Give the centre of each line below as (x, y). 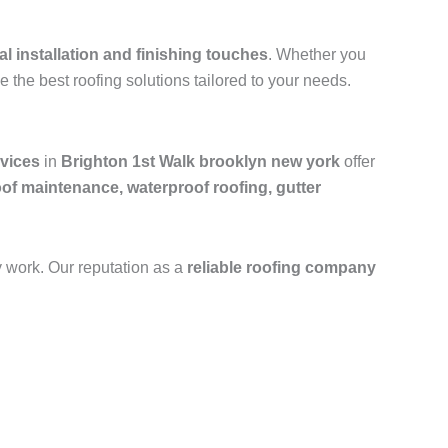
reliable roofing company (281, 268)
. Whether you (317, 55)
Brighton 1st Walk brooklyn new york (200, 162)
